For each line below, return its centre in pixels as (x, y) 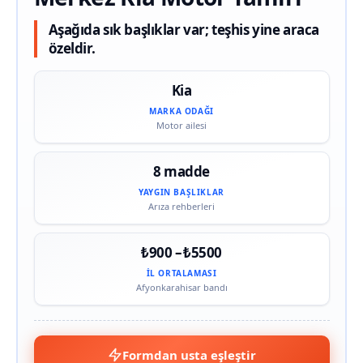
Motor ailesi (181, 125)
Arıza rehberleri (181, 206)
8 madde (181, 171)
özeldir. (72, 48)
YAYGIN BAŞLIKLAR (181, 192)
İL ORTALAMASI (181, 273)
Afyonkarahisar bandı (181, 287)
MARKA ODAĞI (181, 111)
